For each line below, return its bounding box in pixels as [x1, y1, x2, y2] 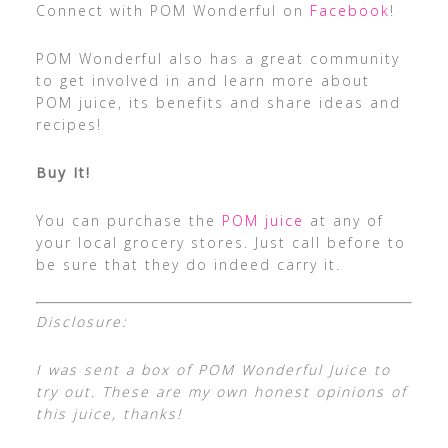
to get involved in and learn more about [35, 71, 370, 91]
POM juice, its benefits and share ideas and [35, 93, 401, 113]
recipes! [35, 115, 102, 135]
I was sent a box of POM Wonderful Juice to [35, 360, 391, 380]
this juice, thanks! [35, 404, 182, 424]
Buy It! [35, 163, 91, 183]
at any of [303, 211, 384, 231]
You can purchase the [35, 211, 222, 231]
